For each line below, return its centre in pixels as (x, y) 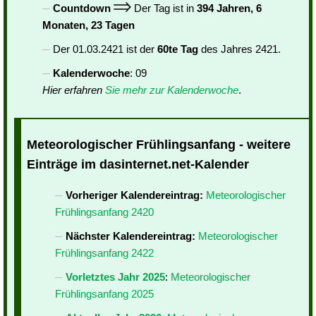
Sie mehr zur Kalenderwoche (172, 90)
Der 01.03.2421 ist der (105, 49)
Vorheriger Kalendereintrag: (134, 195)
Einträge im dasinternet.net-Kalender (138, 165)
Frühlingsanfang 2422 (104, 253)
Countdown (82, 8)
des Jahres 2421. (239, 49)
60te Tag (178, 49)
